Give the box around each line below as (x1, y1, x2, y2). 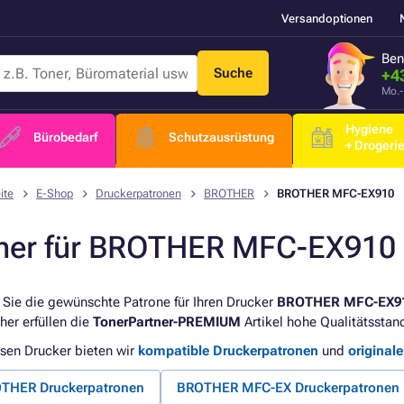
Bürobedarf (33, 130, 97, 144)
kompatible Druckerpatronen (138, 343, 318, 359)
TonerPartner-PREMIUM (93, 314, 241, 330)
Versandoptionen (281, 11, 372, 25)
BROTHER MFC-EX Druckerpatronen (177, 380, 399, 396)
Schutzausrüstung (169, 130, 274, 144)
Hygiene (345, 122, 393, 136)
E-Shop (36, 187, 73, 200)
